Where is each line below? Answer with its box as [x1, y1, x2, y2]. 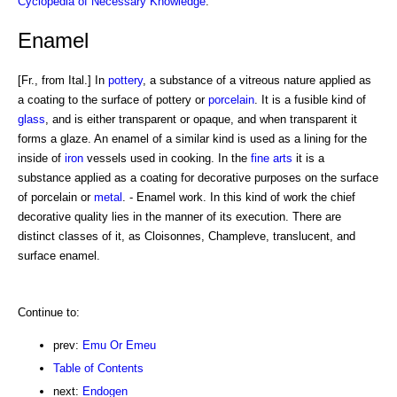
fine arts [251, 151, 292, 165]
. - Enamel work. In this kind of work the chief [122, 190, 355, 204]
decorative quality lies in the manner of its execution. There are [18, 209, 341, 223]
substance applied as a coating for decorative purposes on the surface [18, 170, 378, 184]
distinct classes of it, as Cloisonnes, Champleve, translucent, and [18, 229, 355, 243]
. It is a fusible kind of [254, 92, 366, 106]
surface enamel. [18, 248, 100, 262]
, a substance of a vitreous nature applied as [143, 73, 371, 87]
